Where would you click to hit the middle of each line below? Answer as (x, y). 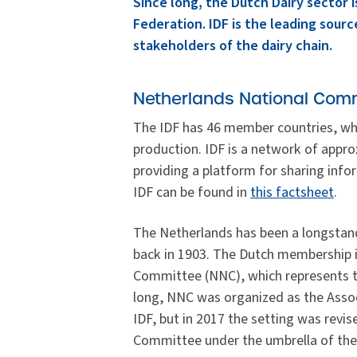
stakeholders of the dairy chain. (233, 46)
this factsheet (292, 193)
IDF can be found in (192, 193)
